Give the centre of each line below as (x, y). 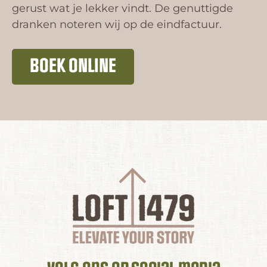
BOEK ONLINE (73, 66)
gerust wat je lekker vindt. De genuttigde (122, 8)
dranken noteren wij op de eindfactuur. (117, 24)
